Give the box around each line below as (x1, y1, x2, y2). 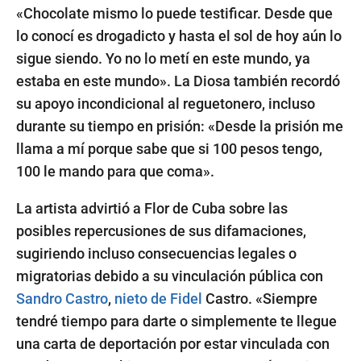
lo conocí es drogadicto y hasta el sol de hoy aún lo (16, 27, 342, 44)
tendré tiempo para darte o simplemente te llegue (16, 312, 337, 330)
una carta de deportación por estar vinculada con (16, 334, 330, 352)
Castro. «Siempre (202, 289, 317, 307)
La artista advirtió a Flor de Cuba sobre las (16, 199, 288, 217)
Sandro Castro (16, 289, 108, 307)
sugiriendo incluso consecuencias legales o (16, 244, 297, 262)
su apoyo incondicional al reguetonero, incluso (16, 94, 315, 112)
